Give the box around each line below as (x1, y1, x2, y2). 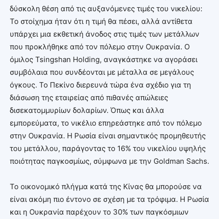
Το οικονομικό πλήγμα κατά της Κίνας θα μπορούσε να (10, 181, 202, 191)
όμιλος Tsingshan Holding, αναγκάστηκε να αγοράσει (10, 54, 197, 64)
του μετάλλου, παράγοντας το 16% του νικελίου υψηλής (10, 143, 206, 153)
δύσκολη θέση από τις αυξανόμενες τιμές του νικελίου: (10, 3, 202, 13)
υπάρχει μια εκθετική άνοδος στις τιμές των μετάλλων (10, 29, 199, 39)
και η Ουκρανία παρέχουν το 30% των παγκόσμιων (10, 207, 189, 217)
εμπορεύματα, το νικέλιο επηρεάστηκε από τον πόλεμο (10, 118, 202, 128)
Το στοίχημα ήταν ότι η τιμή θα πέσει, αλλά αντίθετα (10, 16, 193, 26)
